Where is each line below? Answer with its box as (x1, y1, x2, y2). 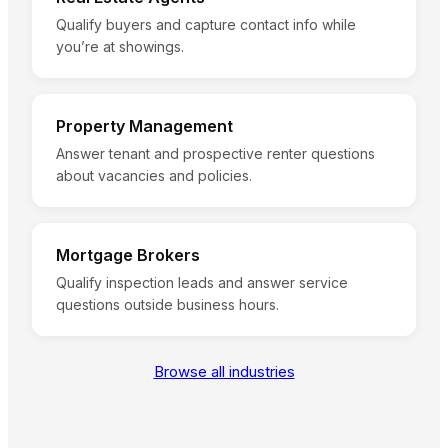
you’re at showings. (56, 38, 184, 56)
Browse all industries (153, 362, 295, 382)
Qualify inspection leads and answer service (56, 274, 348, 292)
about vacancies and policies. (56, 167, 252, 185)
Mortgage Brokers (56, 245, 200, 266)
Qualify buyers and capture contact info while (56, 16, 356, 34)
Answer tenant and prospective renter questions (56, 145, 375, 163)
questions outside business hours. (56, 296, 279, 314)
